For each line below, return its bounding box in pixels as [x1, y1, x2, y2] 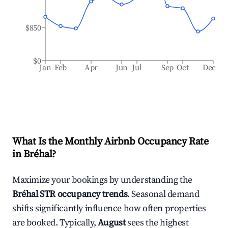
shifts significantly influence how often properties [12, 203, 206, 214]
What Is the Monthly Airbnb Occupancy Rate [12, 135, 209, 148]
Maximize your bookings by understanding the [12, 174, 192, 186]
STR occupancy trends [38, 188, 128, 200]
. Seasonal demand [127, 188, 199, 200]
